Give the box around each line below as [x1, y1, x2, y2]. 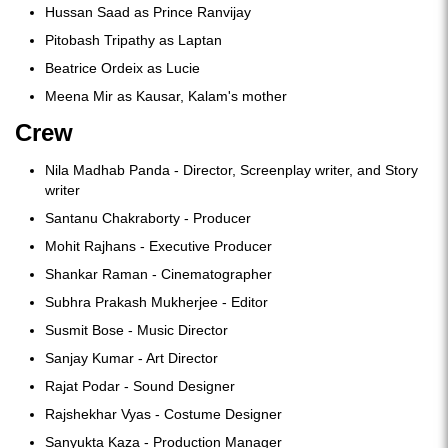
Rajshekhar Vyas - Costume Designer [45, 405, 282, 422]
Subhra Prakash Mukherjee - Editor [45, 293, 268, 310]
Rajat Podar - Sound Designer [45, 377, 235, 394]
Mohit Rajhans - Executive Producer [45, 237, 272, 254]
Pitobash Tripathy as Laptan [45, 31, 222, 48]
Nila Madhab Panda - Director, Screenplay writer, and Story [45, 161, 418, 178]
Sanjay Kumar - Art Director [45, 349, 218, 366]
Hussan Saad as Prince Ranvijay [45, 3, 251, 20]
